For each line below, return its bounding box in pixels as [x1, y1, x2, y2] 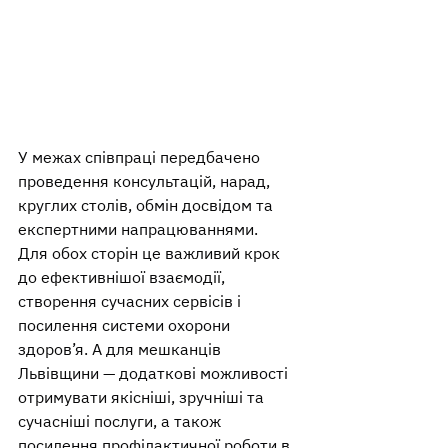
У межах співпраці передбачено [18, 146, 264, 167]
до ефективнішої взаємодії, [18, 266, 229, 287]
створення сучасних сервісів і [18, 290, 245, 311]
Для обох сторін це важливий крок [18, 242, 284, 263]
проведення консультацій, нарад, [18, 170, 274, 191]
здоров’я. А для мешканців [18, 338, 225, 359]
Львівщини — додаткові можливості [18, 362, 292, 383]
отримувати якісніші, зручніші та [18, 386, 268, 407]
